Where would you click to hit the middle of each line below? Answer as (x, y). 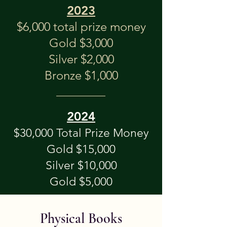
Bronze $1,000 (81, 75)
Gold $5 (70, 182)
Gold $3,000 (81, 43)
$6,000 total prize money (81, 27)
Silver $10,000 (81, 166)
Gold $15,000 (81, 149)
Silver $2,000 (81, 59)
